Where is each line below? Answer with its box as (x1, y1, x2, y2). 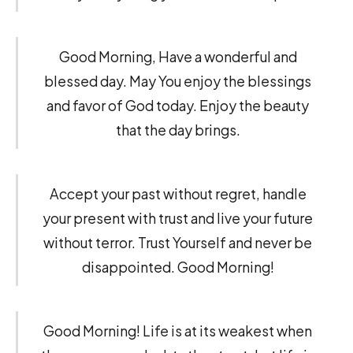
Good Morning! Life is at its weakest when (43, 321, 312, 340)
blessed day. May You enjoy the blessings (44, 72, 311, 91)
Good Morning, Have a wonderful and (58, 47, 297, 66)
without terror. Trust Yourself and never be (43, 233, 312, 252)
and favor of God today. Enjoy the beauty (46, 96, 309, 115)
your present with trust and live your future (43, 209, 313, 228)
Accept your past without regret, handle (49, 184, 307, 203)
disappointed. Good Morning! (81, 258, 274, 277)
